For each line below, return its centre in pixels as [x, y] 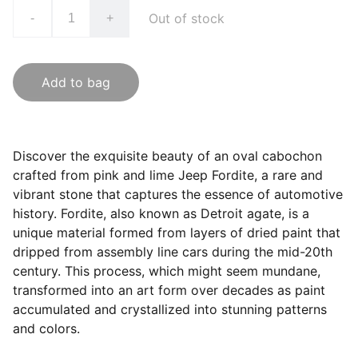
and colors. [46, 328]
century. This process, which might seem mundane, [167, 271]
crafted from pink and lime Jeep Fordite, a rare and [168, 175]
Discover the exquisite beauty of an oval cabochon [167, 156]
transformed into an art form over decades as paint [169, 290]
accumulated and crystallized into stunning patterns [170, 309]
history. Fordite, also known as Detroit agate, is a [161, 213]
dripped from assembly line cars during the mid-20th [173, 252]
